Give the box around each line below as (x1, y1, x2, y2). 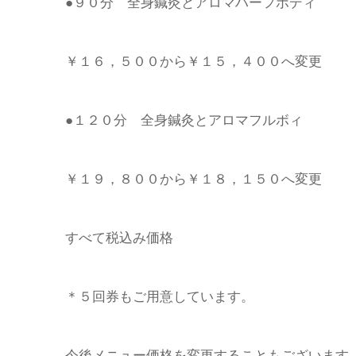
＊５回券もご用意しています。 (65, 286, 254, 305)
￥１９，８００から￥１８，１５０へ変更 (65, 168, 322, 188)
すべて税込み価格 (65, 227, 173, 246)
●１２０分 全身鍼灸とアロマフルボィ (65, 110, 303, 129)
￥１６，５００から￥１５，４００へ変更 (65, 51, 322, 70)
